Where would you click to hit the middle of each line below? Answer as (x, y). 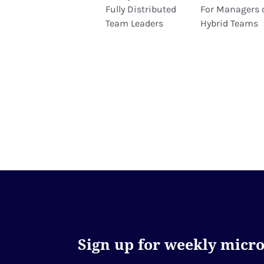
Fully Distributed (141, 9)
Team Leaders (134, 23)
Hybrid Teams (230, 23)
